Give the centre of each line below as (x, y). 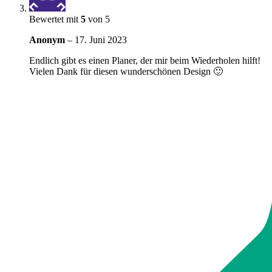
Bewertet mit (55, 19)
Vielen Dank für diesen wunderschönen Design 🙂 (126, 72)
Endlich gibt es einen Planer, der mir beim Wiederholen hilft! (145, 61)
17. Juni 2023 (101, 40)
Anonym (48, 40)
